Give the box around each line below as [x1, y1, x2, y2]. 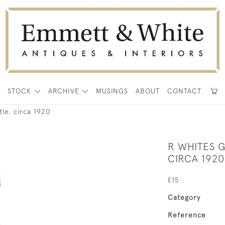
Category [168, 193, 200, 201]
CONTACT [167, 87, 202, 95]
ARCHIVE [48, 87, 79, 95]
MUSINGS [96, 87, 129, 95]
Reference [168, 211, 206, 219]
